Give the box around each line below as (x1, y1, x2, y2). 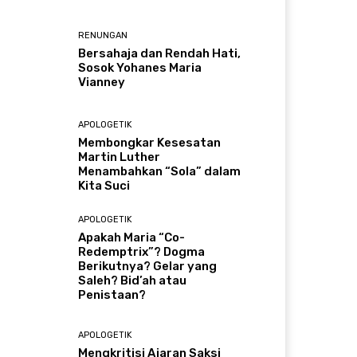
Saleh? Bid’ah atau (78, 273, 187, 288)
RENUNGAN (78, 30, 128, 41)
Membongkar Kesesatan (78, 135, 222, 151)
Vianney (78, 75, 126, 90)
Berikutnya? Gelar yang (78, 258, 218, 273)
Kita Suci (78, 178, 131, 194)
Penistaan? (78, 287, 147, 302)
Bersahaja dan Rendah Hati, (78, 46, 241, 61)
